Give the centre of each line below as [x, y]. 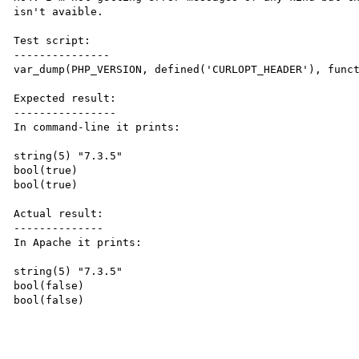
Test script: [52, 40]
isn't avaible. [59, 12]
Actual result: [59, 214]
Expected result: [65, 98]
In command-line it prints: [97, 127]
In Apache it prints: [78, 242]
